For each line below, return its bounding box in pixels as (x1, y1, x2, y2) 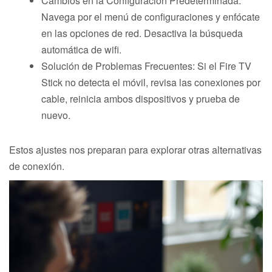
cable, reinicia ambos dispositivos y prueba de (41, 91, 240, 106)
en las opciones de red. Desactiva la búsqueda (41, 25, 243, 40)
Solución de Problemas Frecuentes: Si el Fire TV (41, 58, 251, 73)
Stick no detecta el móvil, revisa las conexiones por (41, 75, 260, 89)
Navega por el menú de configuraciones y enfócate (41, 9, 260, 24)
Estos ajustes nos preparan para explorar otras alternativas (9, 142, 262, 157)
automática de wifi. (41, 42, 121, 56)
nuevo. (41, 107, 70, 122)
